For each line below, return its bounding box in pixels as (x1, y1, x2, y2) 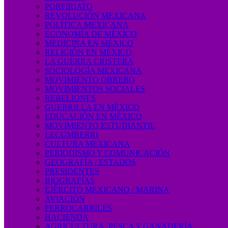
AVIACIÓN (45, 194, 85, 203)
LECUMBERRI (45, 130, 98, 139)
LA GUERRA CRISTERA (45, 57, 134, 66)
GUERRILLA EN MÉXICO (45, 103, 139, 111)
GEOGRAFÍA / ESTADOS (45, 158, 136, 166)
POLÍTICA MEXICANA (45, 20, 129, 29)
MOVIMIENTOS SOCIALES (45, 84, 145, 93)
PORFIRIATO (45, 2, 93, 11)
